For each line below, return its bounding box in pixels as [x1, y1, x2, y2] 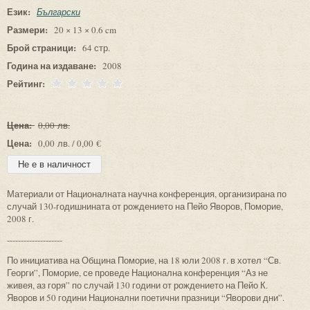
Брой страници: [7, 40, 79, 54]
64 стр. [82, 41, 110, 54]
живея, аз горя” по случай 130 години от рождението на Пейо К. [7, 278, 268, 291]
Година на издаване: [7, 58, 99, 72]
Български [37, 5, 80, 18]
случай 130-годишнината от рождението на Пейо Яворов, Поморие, [7, 199, 283, 212]
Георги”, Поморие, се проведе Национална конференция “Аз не [7, 266, 268, 279]
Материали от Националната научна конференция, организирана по [7, 187, 286, 200]
